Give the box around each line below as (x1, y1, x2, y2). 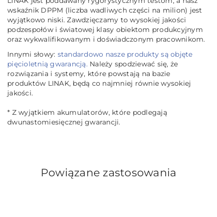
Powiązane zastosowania (40, 166, 177, 180)
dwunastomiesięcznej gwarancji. (7, 118, 121, 127)
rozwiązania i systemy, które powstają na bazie (7, 69, 170, 78)
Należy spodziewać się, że (87, 60, 178, 69)
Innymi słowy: (7, 50, 58, 59)
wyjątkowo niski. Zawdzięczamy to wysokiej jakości (7, 15, 186, 25)
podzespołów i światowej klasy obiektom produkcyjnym (7, 25, 203, 34)
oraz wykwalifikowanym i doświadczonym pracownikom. (7, 35, 205, 44)
